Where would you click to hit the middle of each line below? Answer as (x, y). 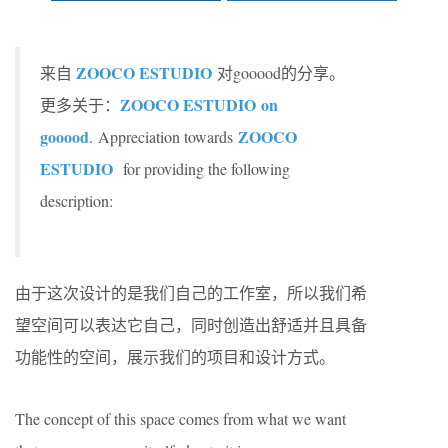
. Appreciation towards (163, 136)
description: (76, 200)
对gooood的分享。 (281, 72)
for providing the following (206, 168)
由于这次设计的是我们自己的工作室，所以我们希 (191, 292)
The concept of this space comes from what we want (180, 418)
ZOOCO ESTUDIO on (199, 104)
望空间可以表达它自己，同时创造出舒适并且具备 (191, 324)
